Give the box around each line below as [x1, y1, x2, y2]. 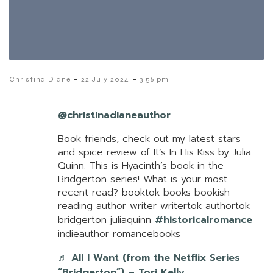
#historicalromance [155, 213, 252, 228]
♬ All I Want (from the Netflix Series [58, 250, 240, 266]
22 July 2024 [81, 75, 129, 84]
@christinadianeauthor [58, 108, 171, 123]
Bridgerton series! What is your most [58, 172, 227, 187]
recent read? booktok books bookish [58, 185, 230, 200]
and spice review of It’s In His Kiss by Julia [58, 145, 251, 160]
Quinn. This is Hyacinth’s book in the [58, 158, 224, 174]
